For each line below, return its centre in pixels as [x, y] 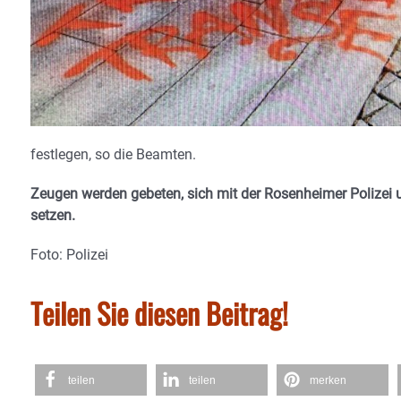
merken [328, 380]
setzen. [53, 215]
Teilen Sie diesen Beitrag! [159, 313]
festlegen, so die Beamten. [113, 154]
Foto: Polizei [69, 255]
